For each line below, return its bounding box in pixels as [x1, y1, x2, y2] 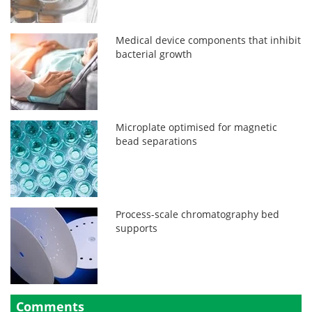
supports [116, 221, 158, 235]
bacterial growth [116, 47, 193, 61]
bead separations [116, 134, 198, 148]
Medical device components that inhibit [116, 33, 302, 47]
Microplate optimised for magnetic [116, 120, 278, 134]
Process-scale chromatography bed [116, 207, 280, 221]
